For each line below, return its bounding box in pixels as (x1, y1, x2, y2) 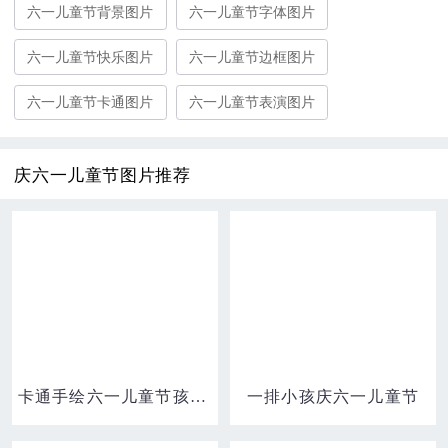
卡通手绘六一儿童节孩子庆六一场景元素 (189, 388, 206, 406)
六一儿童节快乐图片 (27, 49, 154, 66)
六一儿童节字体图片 (189, 4, 316, 21)
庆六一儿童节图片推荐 (14, 165, 191, 185)
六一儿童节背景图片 (27, 4, 154, 21)
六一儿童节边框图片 (189, 49, 316, 66)
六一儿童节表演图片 (189, 94, 316, 111)
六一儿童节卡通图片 (27, 94, 154, 111)
